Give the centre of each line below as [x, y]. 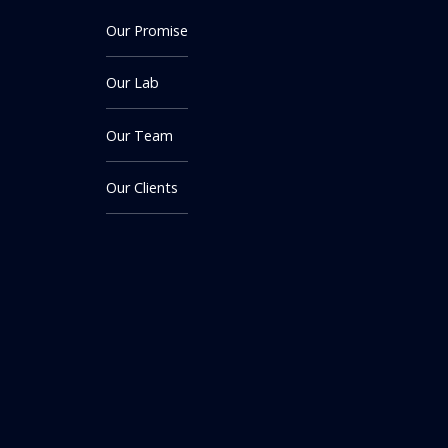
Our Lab [132, 83]
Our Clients [142, 187]
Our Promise [147, 30]
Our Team [139, 135]
